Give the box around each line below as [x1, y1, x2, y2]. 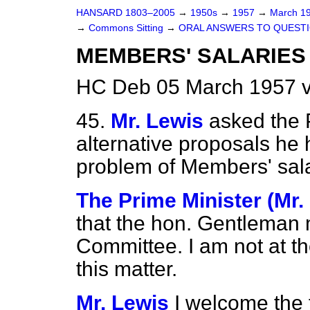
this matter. [76, 257, 177, 280]
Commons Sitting [89, 23, 166, 33]
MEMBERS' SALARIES [76, 44, 306, 68]
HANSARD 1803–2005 [76, 8, 175, 18]
